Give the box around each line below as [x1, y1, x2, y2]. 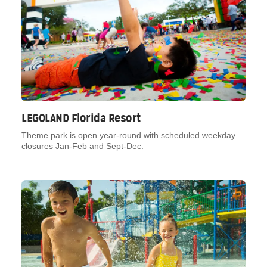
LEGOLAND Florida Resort [21, 110, 141, 126]
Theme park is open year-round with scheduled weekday [21, 131, 235, 141]
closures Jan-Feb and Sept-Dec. [21, 141, 144, 151]
